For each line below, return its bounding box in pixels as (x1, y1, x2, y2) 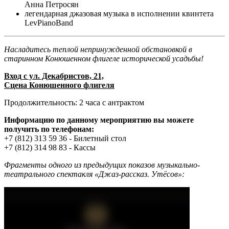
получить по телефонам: (4, 125, 94, 134)
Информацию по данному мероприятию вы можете (4, 116, 194, 125)
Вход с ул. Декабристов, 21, (4, 72, 104, 81)
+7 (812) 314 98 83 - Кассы (4, 143, 96, 152)
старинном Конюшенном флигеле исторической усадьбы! (4, 54, 203, 63)
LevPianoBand (25, 18, 73, 28)
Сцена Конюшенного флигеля (4, 81, 114, 90)
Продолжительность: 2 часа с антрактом (4, 98, 144, 107)
